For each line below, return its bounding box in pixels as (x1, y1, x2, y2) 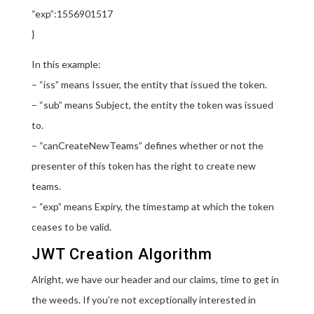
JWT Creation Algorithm (31, 245, 212, 263)
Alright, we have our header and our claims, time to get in (31, 273, 279, 285)
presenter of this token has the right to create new (31, 159, 256, 172)
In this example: (31, 57, 101, 70)
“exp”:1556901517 (31, 7, 113, 20)
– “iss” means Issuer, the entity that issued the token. (31, 78, 267, 90)
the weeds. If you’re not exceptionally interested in (31, 293, 256, 306)
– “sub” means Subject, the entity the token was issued (31, 98, 273, 111)
